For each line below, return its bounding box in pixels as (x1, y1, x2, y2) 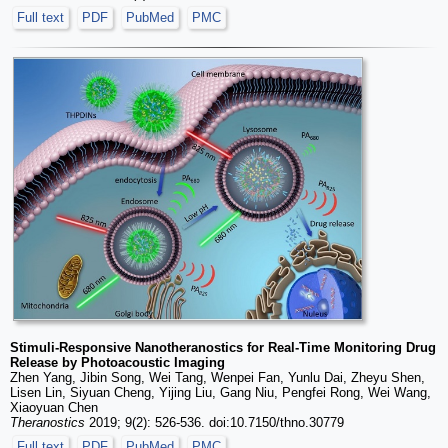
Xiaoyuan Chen (10, 400, 98, 416)
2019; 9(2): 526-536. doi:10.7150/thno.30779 (85, 415, 344, 431)
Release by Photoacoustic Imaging (10, 355, 225, 371)
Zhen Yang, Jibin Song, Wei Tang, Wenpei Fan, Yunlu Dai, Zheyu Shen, (10, 370, 425, 386)
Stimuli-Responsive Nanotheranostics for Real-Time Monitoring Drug (10, 340, 436, 356)
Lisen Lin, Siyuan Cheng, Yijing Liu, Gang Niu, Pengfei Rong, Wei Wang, (10, 385, 431, 401)
